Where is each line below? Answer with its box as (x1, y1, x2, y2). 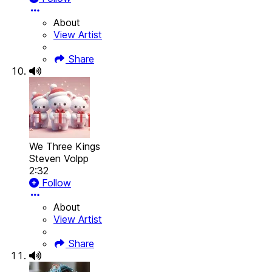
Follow (39, 177, 71, 189)
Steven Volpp (29, 152, 89, 165)
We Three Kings (29, 140, 100, 153)
